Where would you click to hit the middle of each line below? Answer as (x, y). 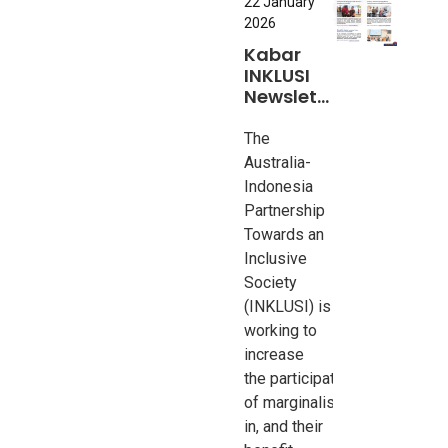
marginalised (308, 402)
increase (274, 354)
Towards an (284, 234)
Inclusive (276, 258)
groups (380, 402)
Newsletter (294, 96)
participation (313, 378)
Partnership (285, 210)
